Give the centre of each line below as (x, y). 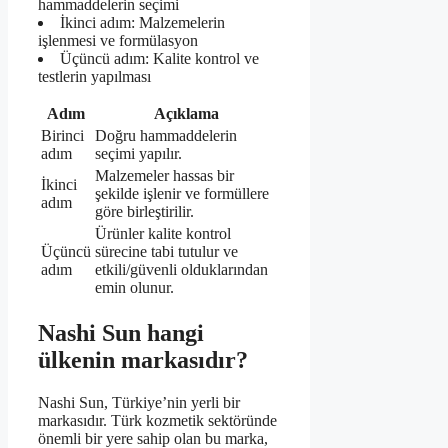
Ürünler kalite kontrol (163, 234)
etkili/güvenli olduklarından (181, 270)
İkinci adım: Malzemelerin (142, 23)
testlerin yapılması (94, 77)
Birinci (62, 136)
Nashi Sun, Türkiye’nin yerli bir (139, 402)
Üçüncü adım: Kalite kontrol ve (159, 59)
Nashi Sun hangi (121, 332)
